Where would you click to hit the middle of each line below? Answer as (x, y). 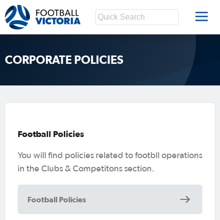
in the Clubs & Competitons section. (86, 169)
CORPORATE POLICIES (64, 60)
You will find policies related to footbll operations (110, 155)
